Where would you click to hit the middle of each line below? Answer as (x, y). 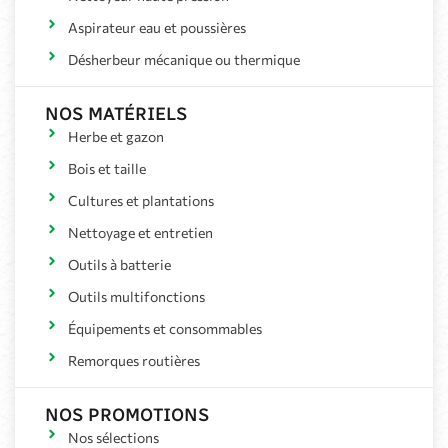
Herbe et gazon (115, 137)
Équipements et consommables (164, 329)
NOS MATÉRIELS (116, 114)
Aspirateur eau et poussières (156, 28)
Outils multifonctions (136, 297)
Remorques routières (133, 361)
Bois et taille (106, 169)
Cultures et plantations (140, 201)
